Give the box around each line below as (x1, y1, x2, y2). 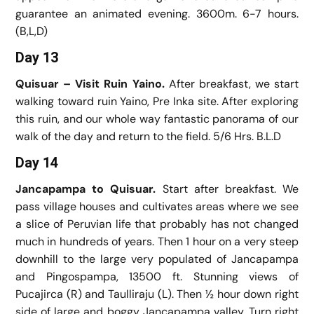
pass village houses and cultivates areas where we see (15, 198, 299, 214)
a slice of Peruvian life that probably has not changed (15, 216, 299, 231)
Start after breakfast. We (162, 181, 299, 196)
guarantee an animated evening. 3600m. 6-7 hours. (15, 6, 299, 21)
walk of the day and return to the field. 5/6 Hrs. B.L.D (15, 128, 281, 144)
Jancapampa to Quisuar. (15, 181, 163, 196)
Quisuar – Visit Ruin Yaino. (15, 76, 169, 91)
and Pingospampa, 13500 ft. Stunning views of (15, 268, 299, 284)
